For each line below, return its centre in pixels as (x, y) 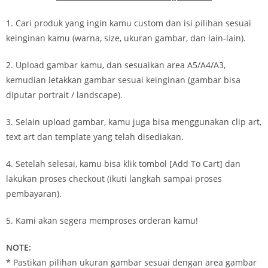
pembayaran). (34, 193)
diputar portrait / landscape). (64, 95)
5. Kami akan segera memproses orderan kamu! (102, 220)
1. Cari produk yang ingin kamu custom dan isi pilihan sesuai (129, 23)
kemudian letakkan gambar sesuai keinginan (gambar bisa (123, 80)
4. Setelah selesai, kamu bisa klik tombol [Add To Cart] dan (123, 163)
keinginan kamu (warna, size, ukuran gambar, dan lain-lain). (126, 38)
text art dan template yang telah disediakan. (95, 136)
